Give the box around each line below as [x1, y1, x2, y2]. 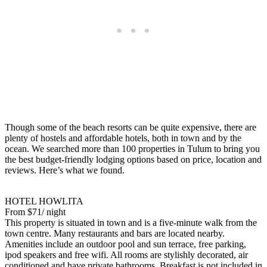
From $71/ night [5, 206, 66, 217]
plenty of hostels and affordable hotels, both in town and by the [5, 132, 241, 143]
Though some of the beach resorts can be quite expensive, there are [5, 122, 256, 132]
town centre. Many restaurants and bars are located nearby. [5, 228, 225, 238]
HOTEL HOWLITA [5, 195, 83, 206]
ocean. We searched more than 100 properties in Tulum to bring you [5, 143, 260, 154]
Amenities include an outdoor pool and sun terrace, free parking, [5, 238, 246, 249]
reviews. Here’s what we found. [5, 164, 125, 175]
